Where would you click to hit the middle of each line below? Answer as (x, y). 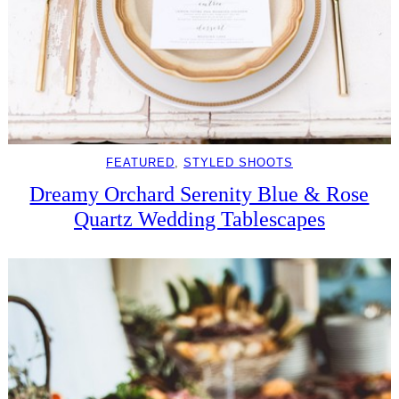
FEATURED (140, 162)
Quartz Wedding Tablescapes (199, 218)
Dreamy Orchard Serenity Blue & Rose (199, 193)
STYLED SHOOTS (238, 162)
